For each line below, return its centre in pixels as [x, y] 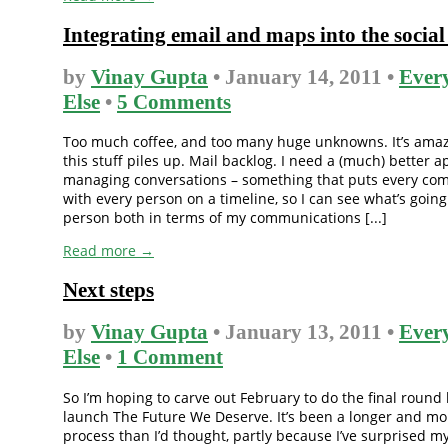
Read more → [108, 251]
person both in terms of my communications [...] [225, 218]
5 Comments [174, 102]
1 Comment [170, 357]
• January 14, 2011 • [303, 77]
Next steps [108, 289]
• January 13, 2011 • [303, 332]
